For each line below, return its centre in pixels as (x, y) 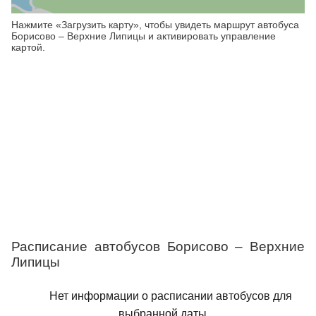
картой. (28, 47)
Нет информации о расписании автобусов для (171, 296)
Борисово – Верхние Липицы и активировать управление (144, 36)
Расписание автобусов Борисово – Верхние (158, 247)
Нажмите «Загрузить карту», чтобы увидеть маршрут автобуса (155, 25)
